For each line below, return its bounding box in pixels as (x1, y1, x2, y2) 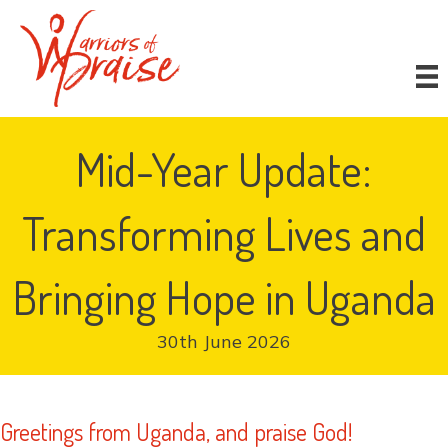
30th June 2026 (157, 330, 291, 354)
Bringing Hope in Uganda (12, 268, 436, 327)
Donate (372, 22, 428, 43)
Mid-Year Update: (76, 140, 372, 199)
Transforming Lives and (22, 204, 426, 263)
